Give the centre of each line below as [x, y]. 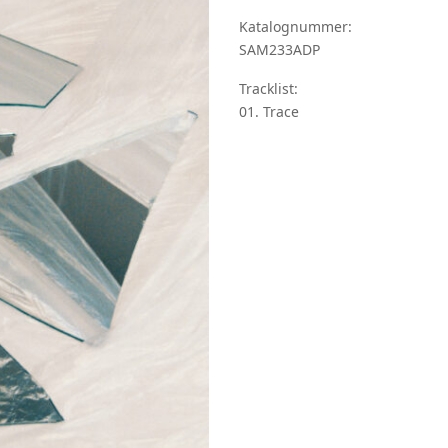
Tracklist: [268, 88]
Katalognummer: [295, 26]
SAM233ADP [279, 49]
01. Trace [269, 111]
